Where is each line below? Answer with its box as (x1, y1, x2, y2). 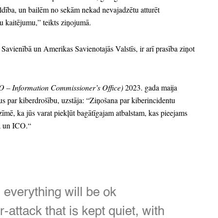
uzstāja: (59, 95, 84, 105)
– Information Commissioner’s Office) (6, 82, 123, 92)
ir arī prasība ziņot (138, 43, 195, 54)
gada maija (143, 82, 177, 92)
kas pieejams (146, 108, 187, 118)
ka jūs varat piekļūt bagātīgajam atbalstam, (15, 108, 146, 118)
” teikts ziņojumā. (37, 17, 91, 27)
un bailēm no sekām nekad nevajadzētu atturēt (17, 4, 160, 15)
